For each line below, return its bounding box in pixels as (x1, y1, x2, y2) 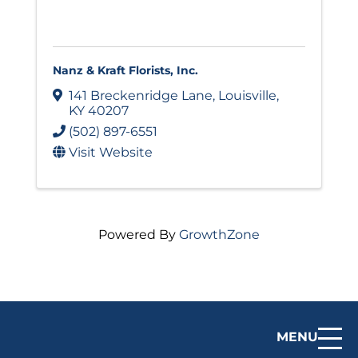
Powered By (98, 226, 179, 242)
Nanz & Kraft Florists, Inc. (53, 63, 198, 78)
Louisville (218, 87, 276, 103)
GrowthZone (179, 226, 260, 242)
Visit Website (69, 144, 153, 160)
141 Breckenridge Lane (69, 87, 213, 103)
